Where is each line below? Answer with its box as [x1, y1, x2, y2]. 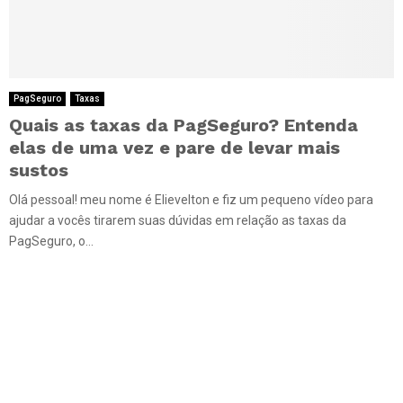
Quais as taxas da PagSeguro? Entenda [9, 114, 358, 137]
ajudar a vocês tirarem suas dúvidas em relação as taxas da [9, 213, 346, 228]
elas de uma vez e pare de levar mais [9, 137, 340, 159]
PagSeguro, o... [9, 234, 94, 249]
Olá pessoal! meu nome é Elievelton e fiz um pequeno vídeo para [9, 193, 373, 208]
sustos [9, 159, 68, 182]
